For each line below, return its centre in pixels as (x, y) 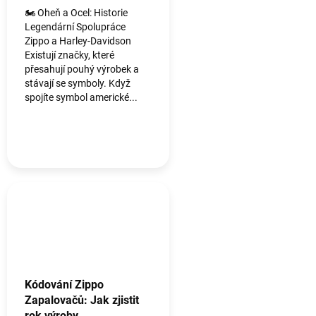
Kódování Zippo (64, 285)
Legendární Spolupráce (75, 27)
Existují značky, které (69, 55)
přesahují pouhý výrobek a (82, 69)
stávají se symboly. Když (78, 84)
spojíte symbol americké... (81, 98)
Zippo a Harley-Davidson (79, 41)
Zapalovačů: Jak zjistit (82, 300)
